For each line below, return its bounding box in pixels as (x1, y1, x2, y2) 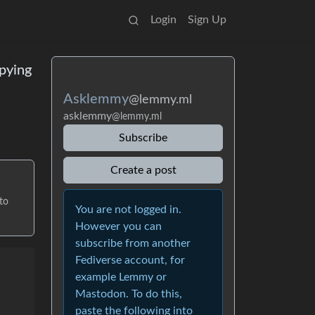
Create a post (110, 165, 176, 176)
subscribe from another (75, 238, 191, 249)
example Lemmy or (75, 271, 167, 283)
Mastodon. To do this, (75, 288, 182, 300)
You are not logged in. (75, 204, 181, 215)
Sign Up (188, 14, 226, 25)
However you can (75, 221, 162, 232)
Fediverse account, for (75, 255, 185, 266)
